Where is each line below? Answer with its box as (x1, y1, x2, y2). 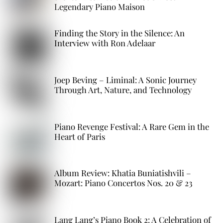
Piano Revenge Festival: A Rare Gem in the (54, 120, 210, 132)
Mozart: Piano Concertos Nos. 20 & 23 (54, 177, 193, 189)
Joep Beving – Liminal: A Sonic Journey (54, 74, 197, 85)
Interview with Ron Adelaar (54, 37, 156, 49)
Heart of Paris (54, 130, 106, 142)
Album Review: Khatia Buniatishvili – (54, 167, 192, 179)
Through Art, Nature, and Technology (54, 84, 192, 95)
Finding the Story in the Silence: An (54, 27, 185, 39)
